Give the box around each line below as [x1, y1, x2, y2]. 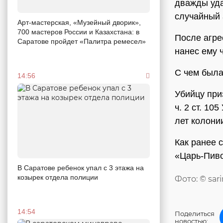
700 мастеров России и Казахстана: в [17, 27, 139, 36]
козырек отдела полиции [17, 173, 98, 181]
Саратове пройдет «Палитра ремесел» [17, 37, 146, 45]
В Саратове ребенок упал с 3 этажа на [17, 163, 144, 172]
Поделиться [175, 210, 215, 218]
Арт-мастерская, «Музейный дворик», [17, 18, 141, 26]
